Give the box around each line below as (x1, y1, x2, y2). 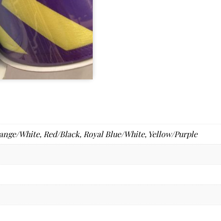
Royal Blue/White (83, 128, 145, 139)
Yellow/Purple (147, 128, 197, 139)
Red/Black (43, 128, 79, 139)
